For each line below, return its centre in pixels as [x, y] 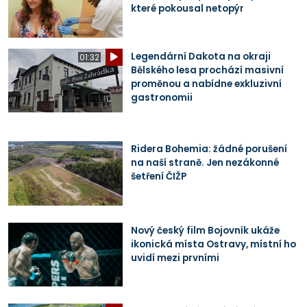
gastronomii [161, 97]
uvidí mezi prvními [175, 258]
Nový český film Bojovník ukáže [205, 230]
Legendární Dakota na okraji [200, 56]
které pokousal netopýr [187, 9]
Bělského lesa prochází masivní [207, 70]
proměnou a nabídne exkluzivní [206, 84]
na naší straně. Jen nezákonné [205, 163]
